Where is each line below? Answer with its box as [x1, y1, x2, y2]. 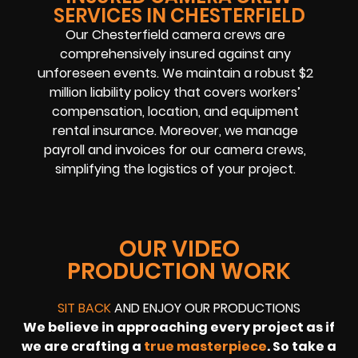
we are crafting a [22, 336, 144, 356]
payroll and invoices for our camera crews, [44, 140, 307, 159]
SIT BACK [58, 298, 111, 317]
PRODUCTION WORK [67, 255, 291, 287]
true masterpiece [144, 336, 267, 356]
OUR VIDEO [118, 233, 240, 265]
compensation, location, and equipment [51, 101, 299, 121]
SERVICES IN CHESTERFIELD [53, 2, 305, 29]
